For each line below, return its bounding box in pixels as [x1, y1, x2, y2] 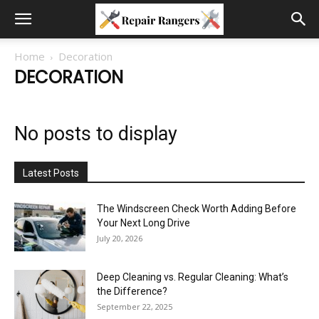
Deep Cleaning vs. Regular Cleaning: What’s [97, 271, 288, 283]
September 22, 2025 [97, 301, 172, 312]
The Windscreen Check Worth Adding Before [97, 203, 296, 214]
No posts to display [14, 122, 177, 145]
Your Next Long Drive [97, 217, 190, 229]
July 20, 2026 [97, 233, 142, 244]
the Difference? [97, 286, 167, 297]
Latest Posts [23, 167, 79, 179]
